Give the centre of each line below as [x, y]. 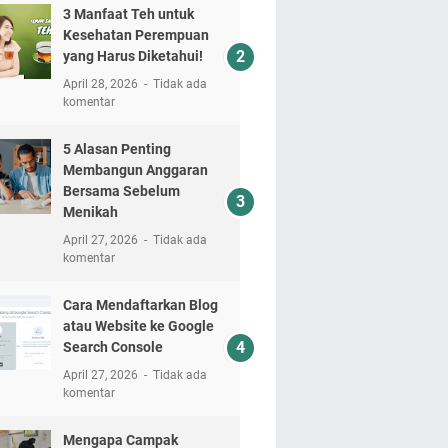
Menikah [90, 212]
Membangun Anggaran [135, 170]
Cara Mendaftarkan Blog [140, 305]
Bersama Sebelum [121, 191]
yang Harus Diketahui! [132, 56]
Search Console [112, 347]
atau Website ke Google [138, 326]
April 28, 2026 [101, 84]
